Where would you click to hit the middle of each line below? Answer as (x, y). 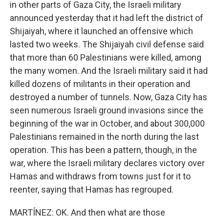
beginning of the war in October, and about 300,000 (107, 123)
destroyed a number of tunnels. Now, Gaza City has (109, 97)
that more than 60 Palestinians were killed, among (106, 57)
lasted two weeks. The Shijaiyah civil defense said (107, 44)
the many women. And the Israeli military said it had (109, 71)
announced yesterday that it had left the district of (107, 18)
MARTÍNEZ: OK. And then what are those (88, 212)
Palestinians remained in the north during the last (104, 137)
